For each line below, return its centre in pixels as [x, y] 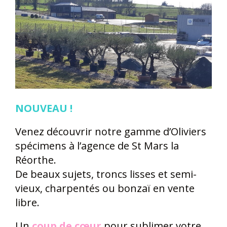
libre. [27, 203]
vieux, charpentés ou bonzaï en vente [105, 188]
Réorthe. [36, 160]
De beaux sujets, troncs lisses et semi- [106, 174]
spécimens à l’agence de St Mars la [97, 146]
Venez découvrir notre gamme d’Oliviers [111, 132]
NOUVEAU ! [44, 108]
